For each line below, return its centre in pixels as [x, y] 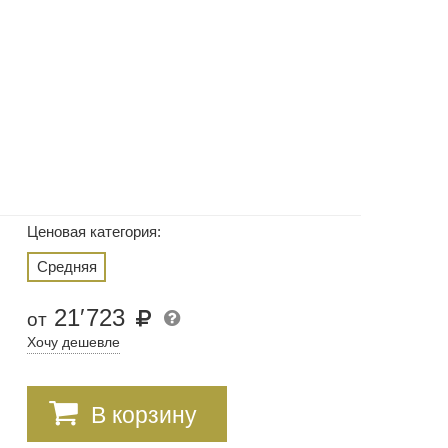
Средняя [66, 266]
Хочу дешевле [73, 342]
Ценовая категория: [94, 231]
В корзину [143, 415]
